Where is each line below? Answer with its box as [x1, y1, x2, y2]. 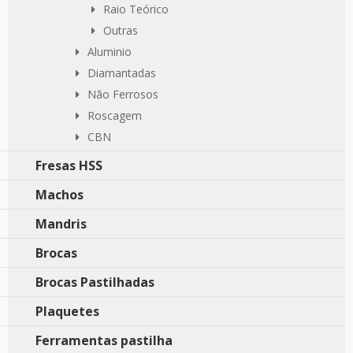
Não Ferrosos [87, 87, 158, 102]
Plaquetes [35, 303, 99, 320]
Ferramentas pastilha [35, 332, 173, 349]
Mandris [35, 215, 87, 232]
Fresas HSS [35, 157, 102, 174]
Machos [35, 186, 84, 203]
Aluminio [87, 44, 132, 59]
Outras [102, 23, 138, 38]
